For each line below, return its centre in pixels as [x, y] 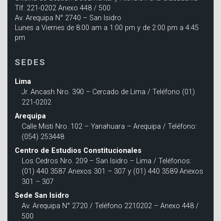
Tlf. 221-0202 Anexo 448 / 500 [63, 8]
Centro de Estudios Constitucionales [78, 151]
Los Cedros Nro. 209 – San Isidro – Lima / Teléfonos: [107, 161]
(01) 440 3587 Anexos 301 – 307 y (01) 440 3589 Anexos [113, 172]
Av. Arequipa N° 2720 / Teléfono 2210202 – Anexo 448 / [110, 206]
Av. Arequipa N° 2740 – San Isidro [68, 18]
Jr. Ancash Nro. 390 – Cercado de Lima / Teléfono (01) [109, 92]
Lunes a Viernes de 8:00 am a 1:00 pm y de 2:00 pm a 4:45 [107, 28]
